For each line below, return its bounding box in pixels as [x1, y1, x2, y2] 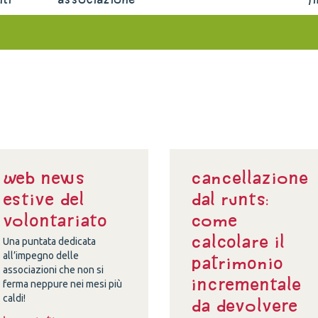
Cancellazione [190, 169, 308, 186]
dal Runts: [190, 190, 270, 207]
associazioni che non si [2, 264, 104, 275]
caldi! [2, 292, 26, 304]
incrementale [190, 275, 301, 292]
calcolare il [190, 233, 285, 250]
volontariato [2, 212, 107, 229]
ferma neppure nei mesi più [2, 278, 122, 290]
